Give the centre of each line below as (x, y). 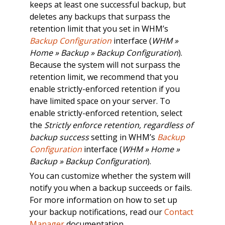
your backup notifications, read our (97, 212)
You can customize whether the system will (110, 176)
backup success (59, 137)
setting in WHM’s (123, 137)
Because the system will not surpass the (105, 65)
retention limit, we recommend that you (104, 77)
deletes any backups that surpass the (100, 16)
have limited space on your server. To (100, 101)
